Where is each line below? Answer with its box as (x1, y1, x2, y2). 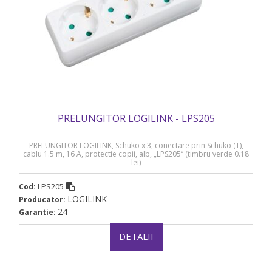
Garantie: (19, 207, 58, 218)
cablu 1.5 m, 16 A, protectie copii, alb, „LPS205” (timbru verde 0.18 (23, 149, 249, 160)
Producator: (19, 194, 67, 205)
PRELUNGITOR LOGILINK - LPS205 (57, 112, 215, 126)
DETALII (118, 230, 154, 243)
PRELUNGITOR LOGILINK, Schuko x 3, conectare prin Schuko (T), (29, 140, 243, 151)
